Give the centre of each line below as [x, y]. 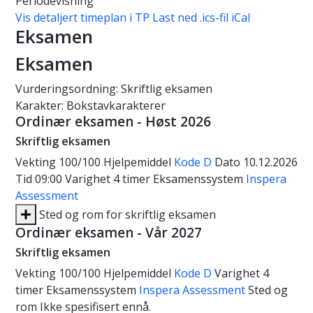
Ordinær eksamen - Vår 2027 [109, 233]
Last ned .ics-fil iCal [201, 18]
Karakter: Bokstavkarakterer [90, 106]
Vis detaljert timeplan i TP [82, 18]
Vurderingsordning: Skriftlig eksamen [114, 89]
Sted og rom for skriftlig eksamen [126, 215]
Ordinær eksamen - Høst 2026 [113, 122]
